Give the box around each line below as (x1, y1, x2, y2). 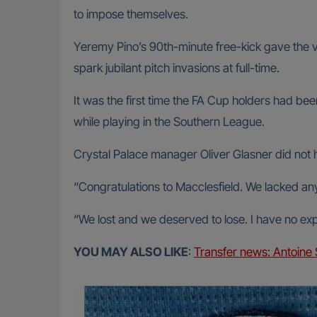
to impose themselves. (74, 7, 188, 22)
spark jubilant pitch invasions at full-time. (74, 61, 279, 76)
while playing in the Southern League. (74, 115, 265, 129)
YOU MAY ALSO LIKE (74, 245, 188, 260)
